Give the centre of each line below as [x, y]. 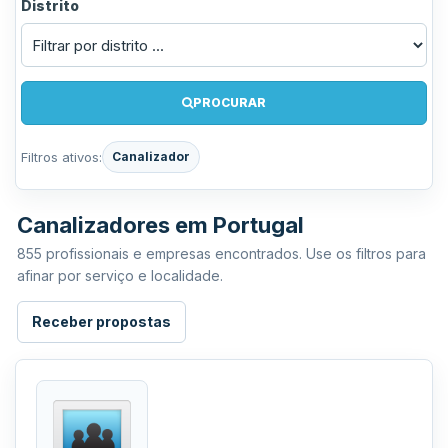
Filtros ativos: [61, 157]
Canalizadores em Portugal [160, 225]
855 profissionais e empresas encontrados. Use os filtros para [221, 253]
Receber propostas [101, 321]
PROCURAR [229, 102]
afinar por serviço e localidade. [120, 275]
